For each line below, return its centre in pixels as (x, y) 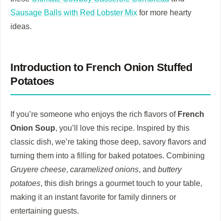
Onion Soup (33, 128)
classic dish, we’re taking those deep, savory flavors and (108, 141)
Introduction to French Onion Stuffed (101, 67)
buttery (170, 169)
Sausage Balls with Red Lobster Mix (74, 12)
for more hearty (164, 12)
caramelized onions (104, 169)
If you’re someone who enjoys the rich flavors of (94, 114)
